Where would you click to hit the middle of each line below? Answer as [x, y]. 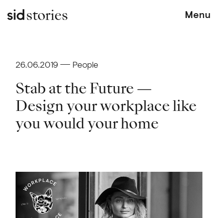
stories [47, 16]
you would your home [87, 124]
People [85, 64]
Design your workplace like [106, 106]
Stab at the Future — [83, 89]
